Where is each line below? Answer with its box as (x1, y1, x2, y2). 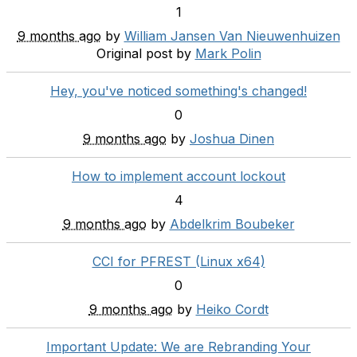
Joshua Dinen (190, 131, 274, 147)
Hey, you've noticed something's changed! (50, 83, 307, 99)
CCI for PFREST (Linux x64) (92, 253, 265, 269)
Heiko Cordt (195, 301, 269, 317)
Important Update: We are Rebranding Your (46, 339, 311, 355)
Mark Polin (194, 45, 261, 61)
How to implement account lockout (72, 168, 285, 184)
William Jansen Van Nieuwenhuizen (124, 28, 340, 44)
